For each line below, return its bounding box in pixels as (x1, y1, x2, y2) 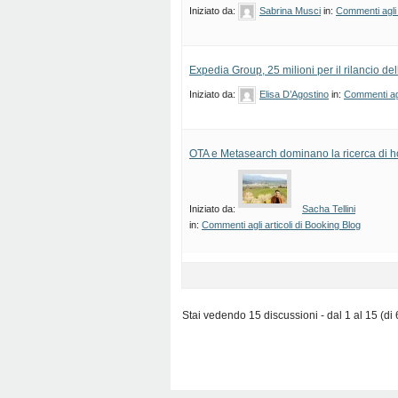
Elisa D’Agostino (259, 89, 329, 100)
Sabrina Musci (259, 5, 321, 17)
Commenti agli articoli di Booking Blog (202, 219, 361, 230)
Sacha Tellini (302, 203, 355, 214)
